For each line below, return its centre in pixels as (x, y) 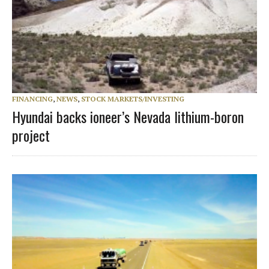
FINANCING (32, 98)
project (31, 135)
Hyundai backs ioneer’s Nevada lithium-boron (128, 116)
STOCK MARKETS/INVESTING (133, 98)
